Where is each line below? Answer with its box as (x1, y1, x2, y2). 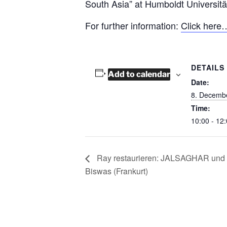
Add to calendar (107, 69, 170, 79)
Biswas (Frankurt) (85, 165, 148, 177)
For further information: (85, 19, 181, 32)
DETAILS (191, 62, 224, 72)
